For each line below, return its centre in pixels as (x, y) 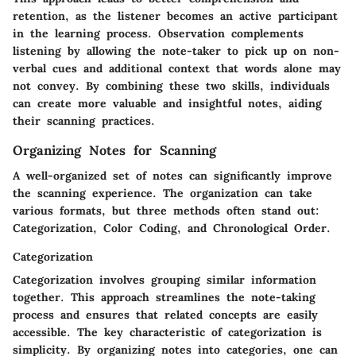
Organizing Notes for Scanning (114, 150)
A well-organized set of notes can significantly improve (172, 176)
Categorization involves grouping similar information (164, 280)
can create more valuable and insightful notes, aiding (167, 103)
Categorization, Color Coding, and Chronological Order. (172, 228)
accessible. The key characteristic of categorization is (167, 333)
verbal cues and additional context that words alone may (177, 68)
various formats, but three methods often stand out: (166, 211)
